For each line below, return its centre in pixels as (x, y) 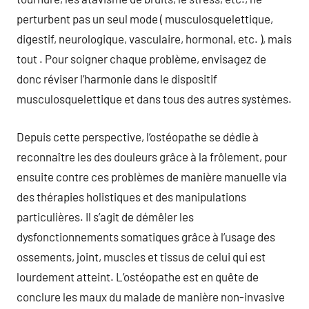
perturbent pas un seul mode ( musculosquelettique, (145, 19)
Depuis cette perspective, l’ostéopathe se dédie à (138, 136)
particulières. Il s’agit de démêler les (105, 216)
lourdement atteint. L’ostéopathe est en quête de (138, 276)
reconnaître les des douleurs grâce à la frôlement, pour (152, 156)
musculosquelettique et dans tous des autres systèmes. (154, 99)
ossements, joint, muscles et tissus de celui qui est (141, 256)
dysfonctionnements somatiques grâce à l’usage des (146, 236)
